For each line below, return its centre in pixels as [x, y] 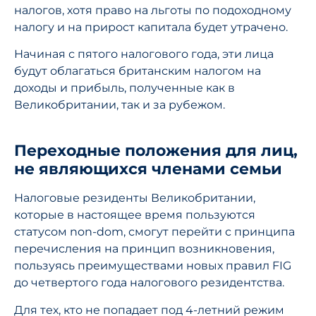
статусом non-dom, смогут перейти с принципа [154, 232]
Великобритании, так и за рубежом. [120, 105]
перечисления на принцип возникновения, [144, 249]
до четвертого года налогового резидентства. [149, 283]
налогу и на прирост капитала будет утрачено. [151, 27]
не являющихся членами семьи [148, 169]
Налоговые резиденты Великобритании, [135, 198]
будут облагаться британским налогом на [138, 71]
